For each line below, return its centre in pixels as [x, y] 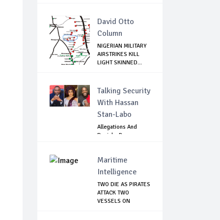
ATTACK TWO [113, 193]
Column [110, 34]
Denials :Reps [114, 136]
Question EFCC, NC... [123, 144]
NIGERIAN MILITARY [122, 46]
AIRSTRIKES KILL [118, 55]
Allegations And [117, 127]
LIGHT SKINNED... [120, 63]
